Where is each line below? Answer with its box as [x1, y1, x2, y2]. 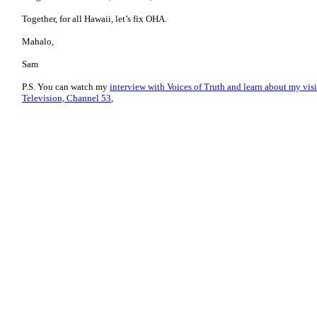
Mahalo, [22, 36, 54, 47]
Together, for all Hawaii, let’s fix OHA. [22, 13, 167, 24]
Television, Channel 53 [22, 93, 111, 103]
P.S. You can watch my [22, 81, 110, 92]
